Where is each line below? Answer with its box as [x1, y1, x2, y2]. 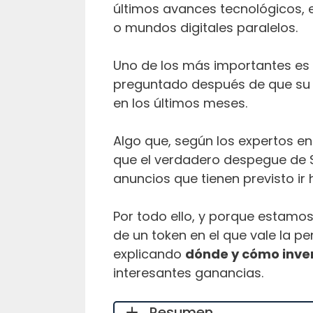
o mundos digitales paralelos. [113, 18, 298, 36]
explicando [113, 245, 185, 263]
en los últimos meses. [113, 94, 247, 112]
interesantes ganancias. [113, 263, 263, 282]
